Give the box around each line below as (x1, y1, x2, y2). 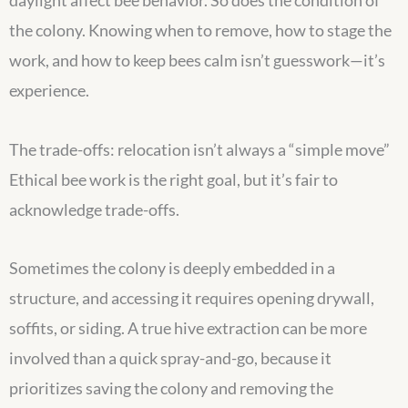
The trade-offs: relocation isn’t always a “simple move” (9, 138, 390, 159)
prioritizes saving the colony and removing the (9, 378, 333, 399)
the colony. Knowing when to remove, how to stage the (9, 20, 392, 41)
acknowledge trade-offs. (9, 199, 179, 219)
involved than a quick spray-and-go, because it (9, 348, 331, 369)
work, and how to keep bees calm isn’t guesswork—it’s (9, 50, 385, 71)
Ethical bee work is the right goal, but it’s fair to (9, 168, 338, 189)
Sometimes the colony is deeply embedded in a (9, 258, 335, 279)
